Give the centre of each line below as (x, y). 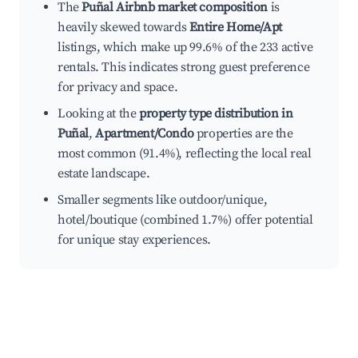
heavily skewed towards (123, 28)
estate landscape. (104, 174)
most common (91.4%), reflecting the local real (185, 154)
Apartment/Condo (145, 134)
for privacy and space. (118, 88)
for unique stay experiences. (134, 240)
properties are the (243, 134)
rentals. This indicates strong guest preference (184, 68)
